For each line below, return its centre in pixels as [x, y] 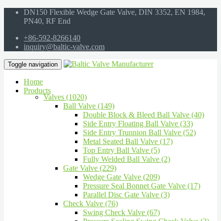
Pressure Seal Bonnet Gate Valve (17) [142, 186]
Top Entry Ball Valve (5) [121, 150]
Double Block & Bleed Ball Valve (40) [144, 115]
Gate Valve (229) [90, 168]
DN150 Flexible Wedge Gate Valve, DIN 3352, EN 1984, [114, 12]
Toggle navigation [33, 64]
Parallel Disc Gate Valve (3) [126, 195]
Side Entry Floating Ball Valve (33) [138, 124]
